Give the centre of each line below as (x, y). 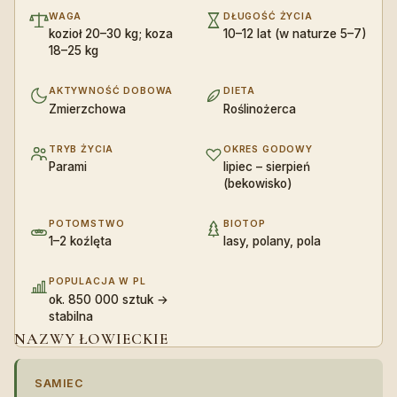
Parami (68, 167)
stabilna (71, 316)
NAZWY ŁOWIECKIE (92, 339)
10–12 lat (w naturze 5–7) (295, 34)
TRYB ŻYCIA (82, 149)
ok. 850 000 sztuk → (109, 299)
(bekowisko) (258, 184)
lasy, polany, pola (272, 241)
